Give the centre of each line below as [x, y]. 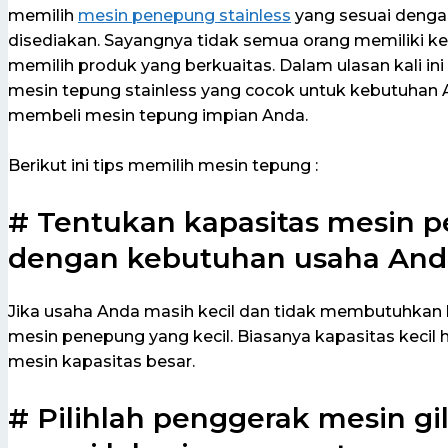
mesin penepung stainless [184, 15]
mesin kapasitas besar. [101, 362]
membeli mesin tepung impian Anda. [158, 115]
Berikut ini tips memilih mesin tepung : [163, 166]
